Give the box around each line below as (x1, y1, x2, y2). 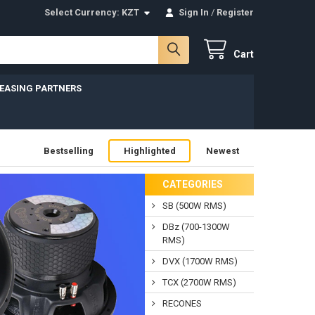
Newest (205, 146, 239, 157)
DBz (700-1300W (162, 221, 230, 232)
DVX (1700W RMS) (162, 255, 238, 266)
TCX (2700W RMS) (162, 276, 236, 288)
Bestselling (43, 146, 94, 157)
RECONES (162, 297, 202, 309)
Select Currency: (44, 6, 122, 18)
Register (217, 6, 255, 18)
